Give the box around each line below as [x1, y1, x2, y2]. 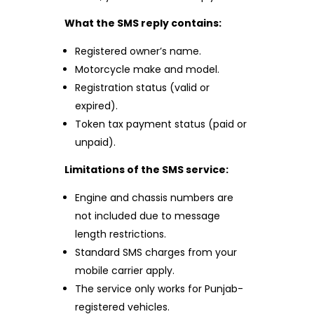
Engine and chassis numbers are [75, 190, 234, 205]
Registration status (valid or [75, 80, 210, 95]
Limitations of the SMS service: [64, 162, 228, 177]
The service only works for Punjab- [75, 281, 244, 296]
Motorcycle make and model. [75, 62, 220, 76]
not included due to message [75, 208, 221, 223]
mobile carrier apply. [75, 263, 175, 278]
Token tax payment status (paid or [75, 116, 247, 131]
